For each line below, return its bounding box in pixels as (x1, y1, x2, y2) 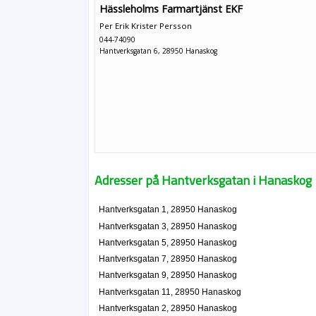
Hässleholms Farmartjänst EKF (99, 2, 243, 16)
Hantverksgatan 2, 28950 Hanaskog (98, 303, 237, 312)
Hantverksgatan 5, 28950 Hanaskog (98, 238, 237, 247)
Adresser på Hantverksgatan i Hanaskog (95, 171, 312, 190)
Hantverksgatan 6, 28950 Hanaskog (99, 46, 218, 56)
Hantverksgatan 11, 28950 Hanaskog (98, 287, 241, 296)
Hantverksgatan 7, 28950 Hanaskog (98, 255, 237, 264)
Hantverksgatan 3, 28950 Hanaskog (98, 221, 237, 231)
